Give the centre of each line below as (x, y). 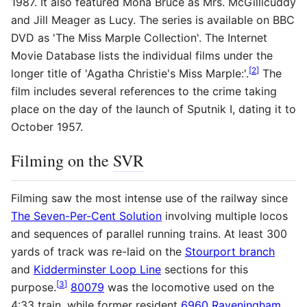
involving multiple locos (225, 216)
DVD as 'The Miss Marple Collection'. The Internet (139, 37)
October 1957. (47, 126)
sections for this (205, 269)
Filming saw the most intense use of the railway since (149, 198)
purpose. (34, 287)
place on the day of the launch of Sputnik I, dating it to (153, 109)
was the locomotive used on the (189, 287)
